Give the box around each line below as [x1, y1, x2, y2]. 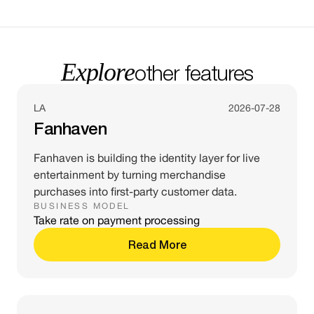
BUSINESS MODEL [34, 201, 130, 211]
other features [134, 60, 253, 85]
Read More [128, 238, 186, 251]
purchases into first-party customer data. [34, 185, 237, 198]
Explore [61, 58, 135, 86]
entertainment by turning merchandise [34, 168, 226, 181]
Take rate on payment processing [34, 214, 200, 226]
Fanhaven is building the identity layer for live [34, 151, 260, 164]
